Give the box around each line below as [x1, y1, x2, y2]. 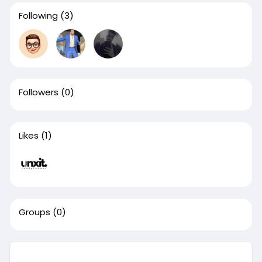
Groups [18, 206, 50, 218]
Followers [18, 86, 58, 98]
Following [18, 9, 58, 22]
